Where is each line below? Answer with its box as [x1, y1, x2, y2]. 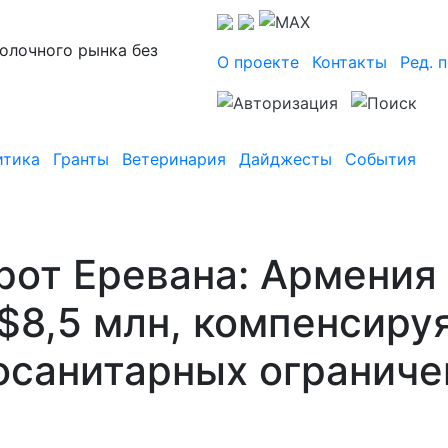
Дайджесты [239, 149, 332, 170]
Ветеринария [122, 149, 226, 170]
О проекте [217, 51, 299, 72]
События [345, 149, 416, 170]
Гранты [53, 149, 109, 170]
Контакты [312, 51, 387, 72]
